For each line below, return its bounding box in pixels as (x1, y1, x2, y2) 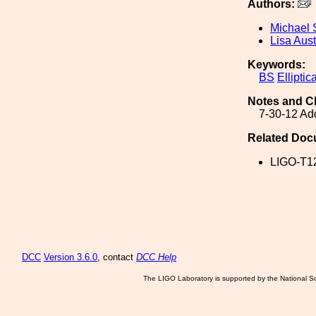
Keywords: (248, 59, 305, 71)
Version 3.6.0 (44, 252, 97, 262)
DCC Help (136, 252, 176, 262)
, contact (97, 252, 136, 262)
